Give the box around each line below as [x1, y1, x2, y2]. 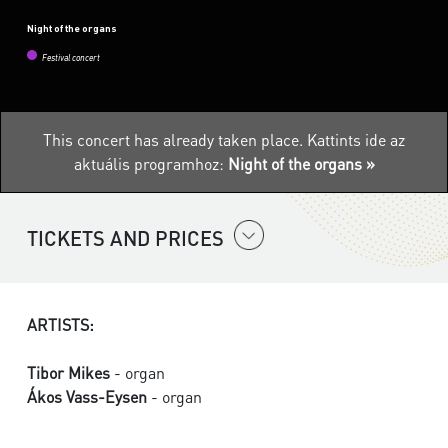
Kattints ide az [307, 129, 405, 151]
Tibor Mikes [27, 362, 110, 384]
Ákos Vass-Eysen [27, 386, 147, 408]
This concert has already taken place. [43, 129, 307, 151]
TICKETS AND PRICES [27, 225, 224, 252]
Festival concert [42, 54, 100, 64]
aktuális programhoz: [73, 153, 228, 175]
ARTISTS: [27, 314, 94, 336]
